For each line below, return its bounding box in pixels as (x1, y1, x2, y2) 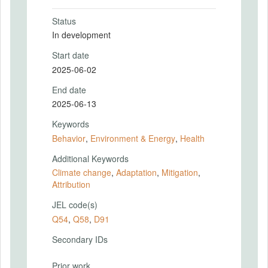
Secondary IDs (52, 233, 108, 245)
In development (52, 29, 111, 41)
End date (52, 83, 86, 96)
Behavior (52, 132, 86, 144)
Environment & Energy (90, 132, 175, 144)
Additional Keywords (52, 152, 129, 165)
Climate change (52, 166, 111, 178)
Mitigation (162, 166, 198, 178)
